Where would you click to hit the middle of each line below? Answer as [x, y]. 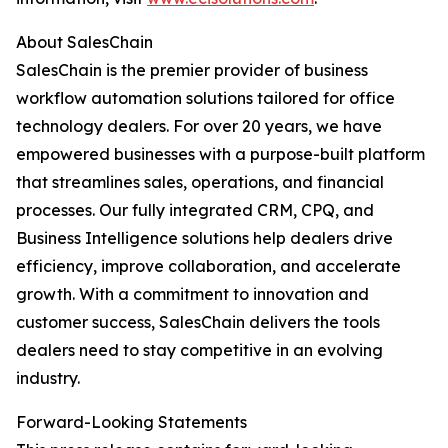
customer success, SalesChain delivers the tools [198, 322]
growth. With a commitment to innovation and [192, 294]
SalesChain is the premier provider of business [192, 70]
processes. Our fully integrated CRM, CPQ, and [195, 210]
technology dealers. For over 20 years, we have [199, 126]
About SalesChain [84, 42]
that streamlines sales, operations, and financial [200, 182]
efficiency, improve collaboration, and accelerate [208, 266]
